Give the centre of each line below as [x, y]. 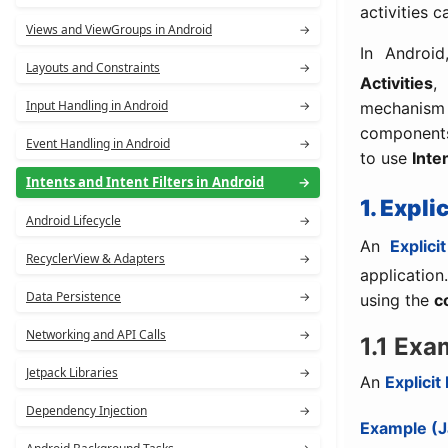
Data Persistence [73, 296]
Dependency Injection [86, 410]
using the [397, 300]
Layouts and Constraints [93, 67]
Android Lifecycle [73, 220]
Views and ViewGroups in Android [119, 29]
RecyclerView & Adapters [95, 258]
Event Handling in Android [98, 143]
